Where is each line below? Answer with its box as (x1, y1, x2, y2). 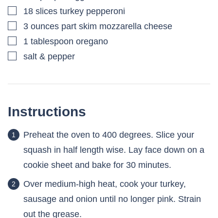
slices (36, 6, 57, 16)
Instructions (8, 104, 90, 119)
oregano (76, 36, 108, 46)
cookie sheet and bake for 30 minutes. (23, 160, 171, 170)
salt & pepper (23, 51, 75, 61)
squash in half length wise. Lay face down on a (23, 145, 204, 155)
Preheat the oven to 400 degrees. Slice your (23, 129, 194, 140)
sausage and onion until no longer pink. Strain (23, 194, 201, 204)
